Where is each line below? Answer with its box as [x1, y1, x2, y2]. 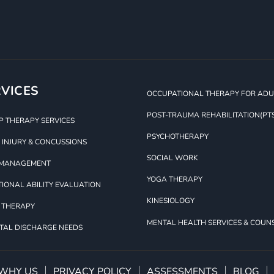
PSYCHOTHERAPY [147, 131, 209, 142]
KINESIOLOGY [147, 196, 194, 206]
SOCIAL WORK [147, 153, 198, 163]
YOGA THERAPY [147, 174, 202, 185]
